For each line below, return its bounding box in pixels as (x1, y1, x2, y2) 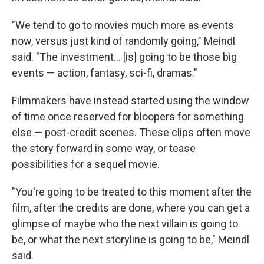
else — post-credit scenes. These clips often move (12, 126, 250, 138)
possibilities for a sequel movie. (12, 157, 160, 170)
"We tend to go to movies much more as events (12, 18, 234, 31)
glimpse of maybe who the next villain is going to (12, 217, 238, 230)
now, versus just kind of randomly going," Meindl (12, 34, 235, 47)
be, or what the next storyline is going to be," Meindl (12, 233, 249, 246)
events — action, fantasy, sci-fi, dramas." (12, 66, 197, 79)
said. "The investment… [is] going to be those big (12, 50, 237, 63)
